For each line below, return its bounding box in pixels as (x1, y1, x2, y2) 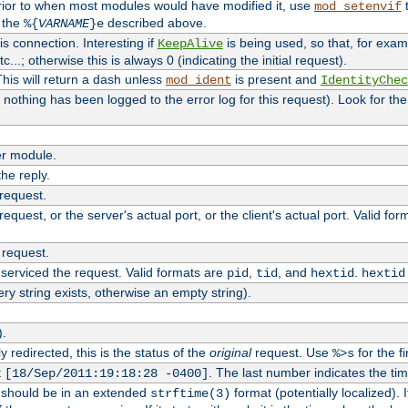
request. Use (250, 344, 332, 360)
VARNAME (37, 15, 89, 31)
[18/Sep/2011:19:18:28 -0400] (4, 365, 209, 381)
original (209, 344, 251, 360)
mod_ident (165, 72, 231, 87)
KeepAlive (157, 36, 223, 51)
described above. (103, 15, 207, 30)
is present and (230, 71, 321, 87)
